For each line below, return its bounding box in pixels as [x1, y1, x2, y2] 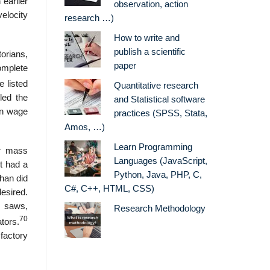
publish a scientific [113, 47, 186, 57]
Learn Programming [113, 142, 192, 152]
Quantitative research [113, 81, 198, 91]
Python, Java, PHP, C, [113, 170, 202, 180]
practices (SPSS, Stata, [113, 108, 207, 119]
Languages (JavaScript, [113, 156, 207, 166]
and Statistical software [113, 95, 205, 105]
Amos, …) [64, 122, 105, 133]
